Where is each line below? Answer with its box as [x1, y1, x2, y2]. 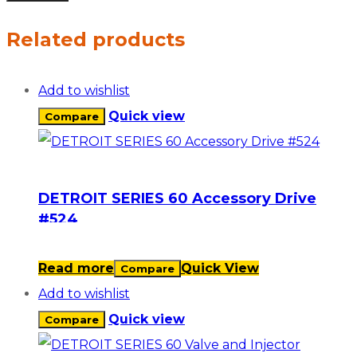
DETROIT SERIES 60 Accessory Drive [38, 189, 316, 207]
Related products [6, 27, 185, 51]
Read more [38, 260, 114, 276]
